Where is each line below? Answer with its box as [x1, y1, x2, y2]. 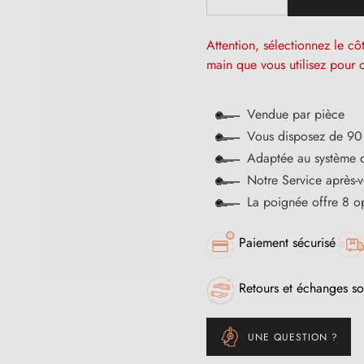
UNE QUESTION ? [248, 329, 338, 344]
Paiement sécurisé [239, 233, 336, 253]
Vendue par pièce [247, 105, 344, 124]
